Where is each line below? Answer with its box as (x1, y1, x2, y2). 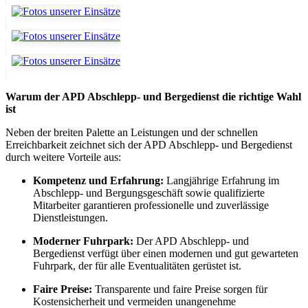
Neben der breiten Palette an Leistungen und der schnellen (5, 126, 258, 138)
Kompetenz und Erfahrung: (33, 174, 164, 186)
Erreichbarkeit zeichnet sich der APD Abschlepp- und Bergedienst (5, 138, 292, 151)
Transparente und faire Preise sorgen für (92, 283, 267, 295)
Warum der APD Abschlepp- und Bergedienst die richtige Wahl (5, 90, 301, 102)
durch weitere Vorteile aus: (5, 151, 121, 163)
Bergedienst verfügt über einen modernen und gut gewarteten (33, 247, 298, 259)
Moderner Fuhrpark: (33, 234, 133, 247)
